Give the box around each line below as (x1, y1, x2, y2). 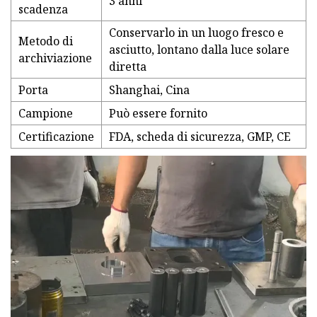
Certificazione (18, 129, 94, 145)
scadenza (18, 1, 68, 18)
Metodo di (18, 33, 73, 50)
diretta (109, 59, 146, 75)
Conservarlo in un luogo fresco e (109, 25, 284, 41)
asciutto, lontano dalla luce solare (109, 42, 289, 58)
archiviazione (18, 50, 92, 67)
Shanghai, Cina (109, 82, 190, 98)
